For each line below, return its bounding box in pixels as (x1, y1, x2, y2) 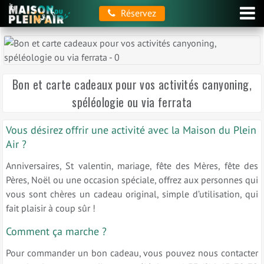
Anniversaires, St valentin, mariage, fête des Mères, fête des (5, 159, 259, 171)
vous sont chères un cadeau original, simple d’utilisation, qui (5, 187, 259, 200)
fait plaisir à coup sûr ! (5, 202, 95, 214)
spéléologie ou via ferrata (72, 93, 192, 111)
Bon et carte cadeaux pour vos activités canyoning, (12, 75, 252, 94)
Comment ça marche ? (5, 224, 107, 238)
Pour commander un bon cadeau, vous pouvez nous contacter (5, 246, 259, 259)
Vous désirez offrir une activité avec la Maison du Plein (5, 123, 256, 137)
